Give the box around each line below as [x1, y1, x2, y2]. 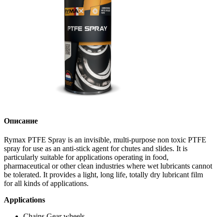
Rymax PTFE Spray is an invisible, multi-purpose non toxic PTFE [4, 136, 206, 144]
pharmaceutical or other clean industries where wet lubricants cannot [4, 162, 212, 170]
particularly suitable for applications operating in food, [4, 153, 169, 162]
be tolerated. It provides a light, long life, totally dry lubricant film [4, 170, 203, 179]
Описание [4, 116, 38, 125]
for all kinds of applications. [4, 179, 89, 188]
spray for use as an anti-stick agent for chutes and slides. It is [4, 144, 187, 153]
